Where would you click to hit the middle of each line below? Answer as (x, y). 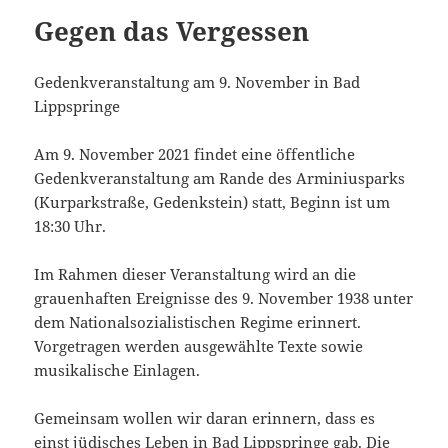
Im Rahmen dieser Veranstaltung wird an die (195, 274)
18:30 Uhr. (70, 226)
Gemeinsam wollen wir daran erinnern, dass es (205, 418)
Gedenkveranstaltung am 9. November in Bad (197, 82)
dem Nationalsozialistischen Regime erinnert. (198, 322)
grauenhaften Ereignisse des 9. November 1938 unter (224, 298)
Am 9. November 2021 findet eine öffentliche (195, 154)
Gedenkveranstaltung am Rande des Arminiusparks (220, 178)
